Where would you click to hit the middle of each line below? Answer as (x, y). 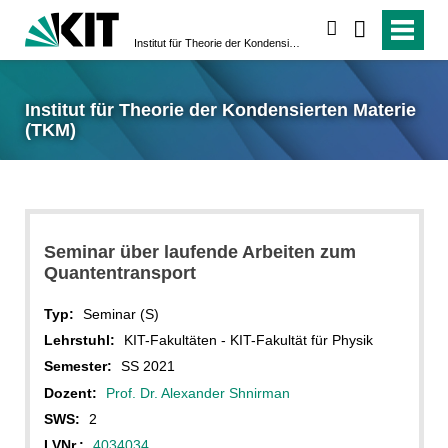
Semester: (77, 366)
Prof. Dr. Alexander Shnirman (197, 392)
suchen (363, 29)
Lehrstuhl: (79, 339)
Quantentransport (119, 272)
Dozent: (70, 392)
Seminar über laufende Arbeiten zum (199, 251)
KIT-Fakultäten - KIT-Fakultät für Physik (248, 339)
